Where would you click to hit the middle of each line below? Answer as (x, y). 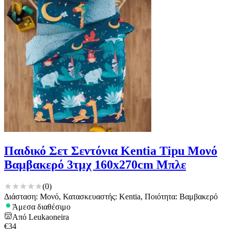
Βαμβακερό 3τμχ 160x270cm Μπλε (95, 165)
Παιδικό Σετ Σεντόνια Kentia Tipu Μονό (111, 151)
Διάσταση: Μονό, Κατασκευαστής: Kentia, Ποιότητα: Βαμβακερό (111, 196)
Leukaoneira (49, 217)
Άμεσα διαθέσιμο (41, 207)
